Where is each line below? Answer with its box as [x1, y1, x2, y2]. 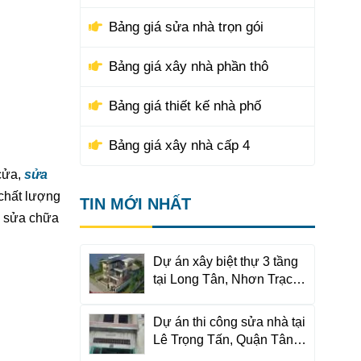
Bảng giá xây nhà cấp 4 [108, 138, 250, 153]
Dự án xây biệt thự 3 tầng [152, 255, 298, 268]
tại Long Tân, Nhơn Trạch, [152, 272, 303, 286]
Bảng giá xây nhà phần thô [108, 59, 268, 74]
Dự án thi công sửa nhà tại [152, 315, 305, 329]
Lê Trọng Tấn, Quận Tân [152, 333, 293, 346]
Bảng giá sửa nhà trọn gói [108, 19, 263, 35]
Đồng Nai [152, 290, 208, 304]
